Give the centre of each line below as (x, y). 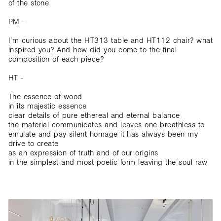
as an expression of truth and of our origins (83, 152)
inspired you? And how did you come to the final (92, 49)
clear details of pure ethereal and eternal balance (94, 115)
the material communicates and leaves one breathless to (106, 124)
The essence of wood (45, 96)
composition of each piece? (56, 59)
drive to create (33, 143)
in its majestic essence (47, 106)
